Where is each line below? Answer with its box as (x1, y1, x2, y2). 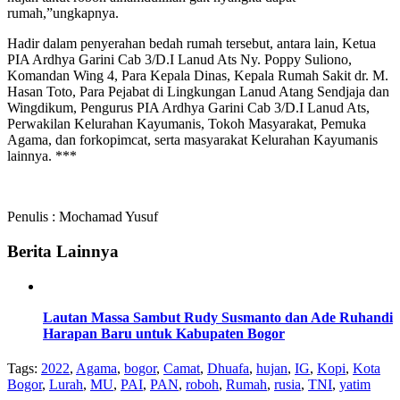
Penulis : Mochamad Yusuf (7, 209, 158, 225)
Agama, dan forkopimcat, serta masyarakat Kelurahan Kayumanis (7, 132, 378, 148)
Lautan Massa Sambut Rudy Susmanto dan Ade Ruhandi (43, 310, 393, 326)
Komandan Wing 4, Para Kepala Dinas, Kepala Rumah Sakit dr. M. (7, 68, 388, 84)
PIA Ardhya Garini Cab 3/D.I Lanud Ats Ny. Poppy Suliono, (7, 52, 352, 68)
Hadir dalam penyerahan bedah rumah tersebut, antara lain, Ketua (7, 36, 376, 52)
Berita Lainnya (7, 242, 119, 262)
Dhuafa (207, 361, 249, 377)
